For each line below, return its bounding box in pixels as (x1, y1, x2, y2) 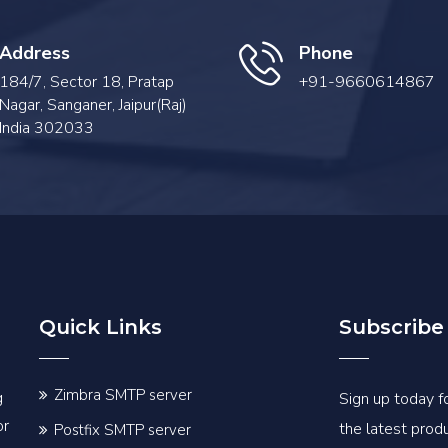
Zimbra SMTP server (54, 384, 192, 405)
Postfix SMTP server (54, 419, 191, 440)
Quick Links (39, 314, 162, 339)
